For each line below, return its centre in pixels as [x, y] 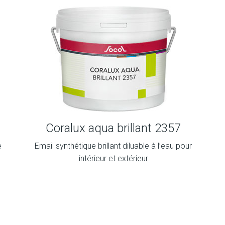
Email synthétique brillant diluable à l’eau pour [114, 146]
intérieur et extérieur [113, 158]
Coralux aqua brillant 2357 [114, 128]
